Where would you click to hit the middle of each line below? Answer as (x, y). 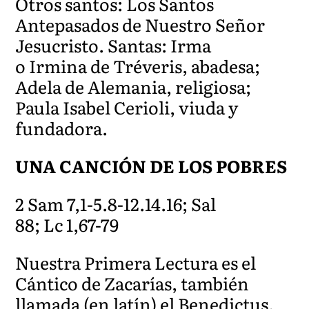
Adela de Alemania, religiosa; (133, 86)
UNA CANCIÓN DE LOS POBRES (151, 166)
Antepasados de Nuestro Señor (140, 24)
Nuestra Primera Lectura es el (136, 262)
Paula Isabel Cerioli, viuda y (127, 107)
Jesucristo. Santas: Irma (113, 45)
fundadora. (62, 128)
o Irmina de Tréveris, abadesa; (138, 66)
